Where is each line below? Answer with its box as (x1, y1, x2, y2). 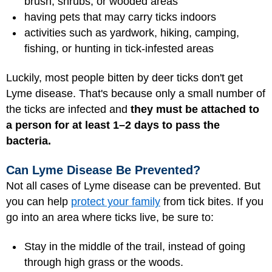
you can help (6, 195, 71, 208)
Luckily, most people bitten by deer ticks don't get (6, 72, 243, 84)
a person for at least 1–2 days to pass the (6, 119, 220, 132)
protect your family (71, 195, 160, 208)
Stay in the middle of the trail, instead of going (24, 240, 245, 253)
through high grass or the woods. (24, 256, 183, 269)
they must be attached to (131, 103, 259, 116)
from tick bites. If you (160, 195, 263, 208)
